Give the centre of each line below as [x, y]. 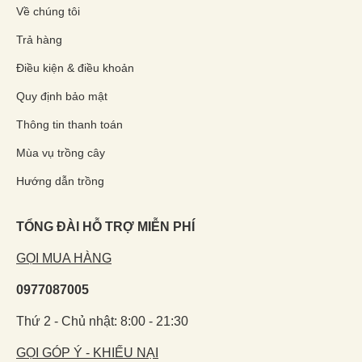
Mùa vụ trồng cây [61, 153]
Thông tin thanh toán [69, 125]
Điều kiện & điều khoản [75, 68]
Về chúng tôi [48, 12]
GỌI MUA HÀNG [64, 259]
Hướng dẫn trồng [60, 181]
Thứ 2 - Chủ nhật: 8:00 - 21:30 [102, 322]
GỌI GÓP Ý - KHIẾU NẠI [87, 353]
